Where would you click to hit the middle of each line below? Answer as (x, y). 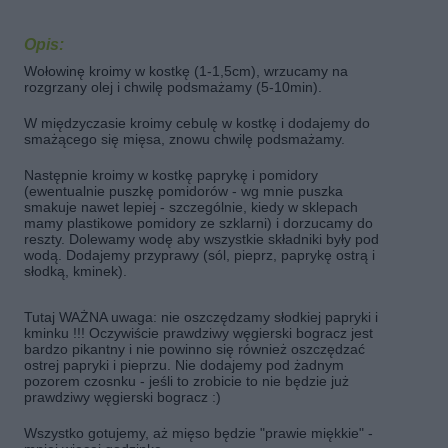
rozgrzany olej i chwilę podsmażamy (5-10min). (173, 87)
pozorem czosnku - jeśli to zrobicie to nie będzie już (186, 381)
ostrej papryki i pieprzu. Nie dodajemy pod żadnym (184, 365)
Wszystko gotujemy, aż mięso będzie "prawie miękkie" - (198, 433)
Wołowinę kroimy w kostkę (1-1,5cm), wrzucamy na (186, 71)
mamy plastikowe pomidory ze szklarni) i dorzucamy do (198, 223)
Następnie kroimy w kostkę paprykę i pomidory (171, 175)
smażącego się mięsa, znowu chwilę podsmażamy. (184, 139)
